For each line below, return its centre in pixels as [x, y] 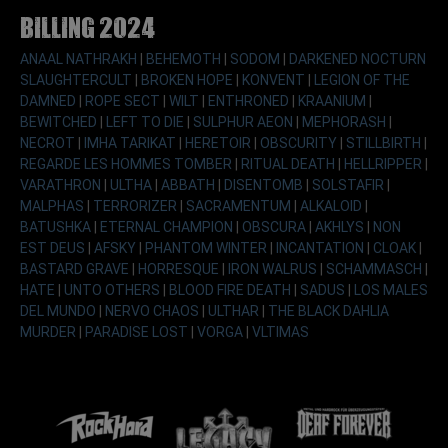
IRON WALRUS [274, 269]
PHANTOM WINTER [207, 248]
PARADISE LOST [138, 332]
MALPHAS [53, 206]
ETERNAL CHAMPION [168, 227]
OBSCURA [275, 227]
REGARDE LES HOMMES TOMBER [127, 164]
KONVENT [275, 80]
